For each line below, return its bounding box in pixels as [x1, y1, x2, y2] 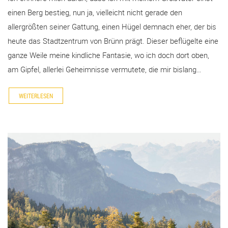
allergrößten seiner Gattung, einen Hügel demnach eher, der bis [8, 21, 216, 32]
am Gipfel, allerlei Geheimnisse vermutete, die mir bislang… [8, 64, 202, 74]
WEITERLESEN [19, 92, 53, 100]
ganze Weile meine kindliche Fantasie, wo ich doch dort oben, [8, 49, 209, 60]
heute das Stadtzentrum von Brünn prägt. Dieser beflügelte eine [8, 35, 218, 46]
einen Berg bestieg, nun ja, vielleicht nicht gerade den [8, 7, 182, 17]
